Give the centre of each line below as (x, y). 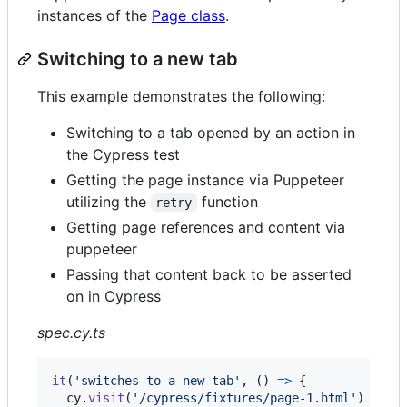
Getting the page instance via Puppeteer (205, 179)
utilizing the (109, 201)
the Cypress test (123, 154)
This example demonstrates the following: (181, 96)
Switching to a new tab (138, 59)
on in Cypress (114, 296)
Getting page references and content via (206, 227)
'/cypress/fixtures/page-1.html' (244, 397)
